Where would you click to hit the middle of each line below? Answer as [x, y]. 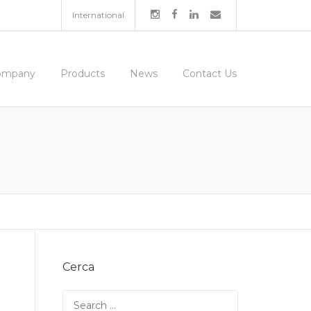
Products [83, 74]
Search [78, 297]
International [98, 15]
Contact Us [210, 74]
